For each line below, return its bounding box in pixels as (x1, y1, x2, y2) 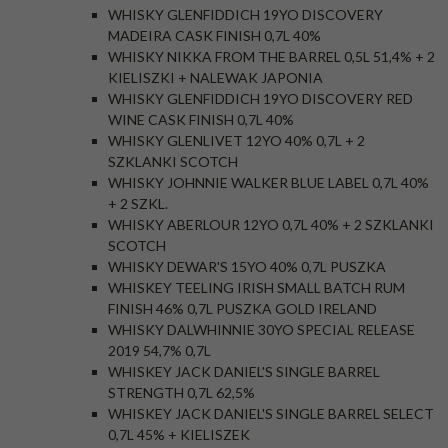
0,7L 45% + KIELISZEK (108, 426, 250, 443)
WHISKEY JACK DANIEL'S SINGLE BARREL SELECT (108, 405, 434, 422)
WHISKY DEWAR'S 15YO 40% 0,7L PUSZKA (108, 258, 386, 275)
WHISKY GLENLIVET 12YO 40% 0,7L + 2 (108, 132, 365, 149)
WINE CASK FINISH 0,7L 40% (108, 111, 294, 128)
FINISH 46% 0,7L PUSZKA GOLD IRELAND (108, 300, 377, 317)
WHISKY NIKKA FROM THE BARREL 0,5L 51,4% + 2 (108, 48, 435, 65)
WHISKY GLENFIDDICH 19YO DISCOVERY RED (108, 90, 413, 107)
